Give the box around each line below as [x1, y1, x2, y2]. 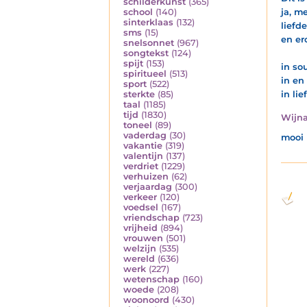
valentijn [123, 151, 163, 162]
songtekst [123, 48, 169, 59]
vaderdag [123, 130, 167, 141]
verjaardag [123, 182, 172, 193]
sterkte [123, 89, 155, 100]
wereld [123, 254, 155, 265]
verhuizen [123, 171, 169, 182]
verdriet [123, 161, 158, 172]
